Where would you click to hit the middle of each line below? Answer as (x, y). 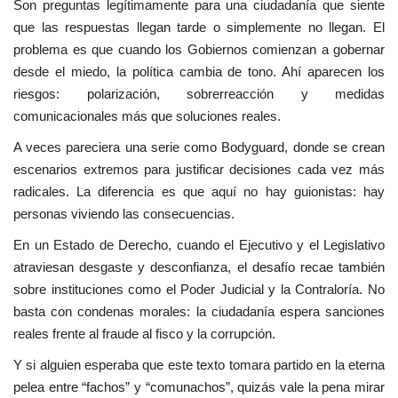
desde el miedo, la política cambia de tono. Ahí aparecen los (199, 72)
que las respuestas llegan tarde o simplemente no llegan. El (199, 28)
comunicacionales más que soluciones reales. (147, 116)
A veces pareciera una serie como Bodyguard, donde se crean (199, 147)
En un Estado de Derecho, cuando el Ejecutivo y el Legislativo (199, 245)
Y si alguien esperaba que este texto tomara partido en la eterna (199, 365)
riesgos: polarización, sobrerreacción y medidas (199, 94)
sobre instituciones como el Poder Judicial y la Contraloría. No (199, 290)
